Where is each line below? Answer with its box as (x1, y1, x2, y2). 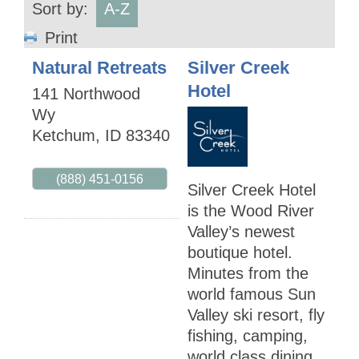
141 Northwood (32, 85, 140, 103)
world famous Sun (188, 285, 316, 304)
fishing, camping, (188, 327, 308, 345)
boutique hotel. (188, 244, 292, 262)
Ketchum (32, 127, 95, 145)
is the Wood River (188, 202, 314, 220)
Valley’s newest (188, 223, 295, 241)
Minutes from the (188, 264, 309, 283)
